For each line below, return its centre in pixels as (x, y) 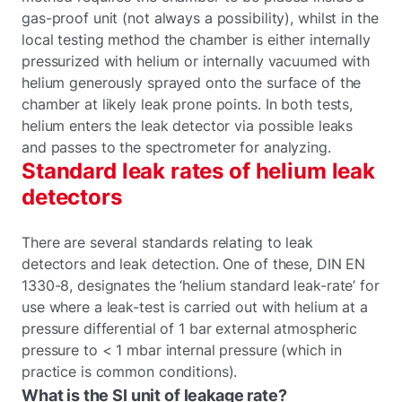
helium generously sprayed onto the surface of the (192, 82)
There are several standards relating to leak (167, 242)
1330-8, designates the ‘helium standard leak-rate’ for (201, 285)
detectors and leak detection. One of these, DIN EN (194, 263)
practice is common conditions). (130, 371)
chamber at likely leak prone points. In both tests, (188, 104)
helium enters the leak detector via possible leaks (188, 125)
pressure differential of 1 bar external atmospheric (190, 328)
